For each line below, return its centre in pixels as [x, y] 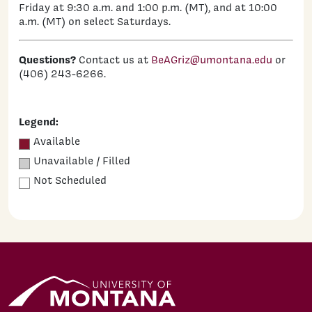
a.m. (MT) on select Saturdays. [95, 21]
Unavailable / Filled [82, 161]
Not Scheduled [70, 180]
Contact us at [114, 60]
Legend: [39, 121]
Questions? [47, 59]
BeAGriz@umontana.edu [212, 60]
